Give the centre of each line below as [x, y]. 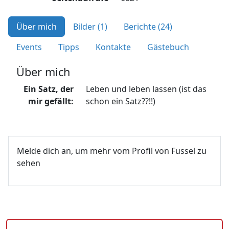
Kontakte [113, 47]
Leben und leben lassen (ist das [146, 89]
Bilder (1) [90, 27]
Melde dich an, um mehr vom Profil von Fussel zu [112, 151]
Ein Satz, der [48, 89]
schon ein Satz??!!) [120, 101]
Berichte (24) [148, 27]
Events [29, 47]
